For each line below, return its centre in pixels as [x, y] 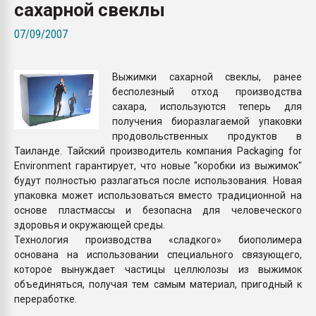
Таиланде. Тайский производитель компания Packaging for [158, 151]
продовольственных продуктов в [207, 136]
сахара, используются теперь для [207, 106]
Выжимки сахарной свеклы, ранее [207, 77]
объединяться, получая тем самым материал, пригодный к [158, 284]
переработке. [45, 299]
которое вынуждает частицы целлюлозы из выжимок [158, 269]
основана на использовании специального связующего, [158, 254]
